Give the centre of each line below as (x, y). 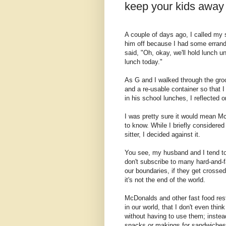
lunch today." (144, 62)
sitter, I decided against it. (162, 134)
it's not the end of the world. (166, 180)
